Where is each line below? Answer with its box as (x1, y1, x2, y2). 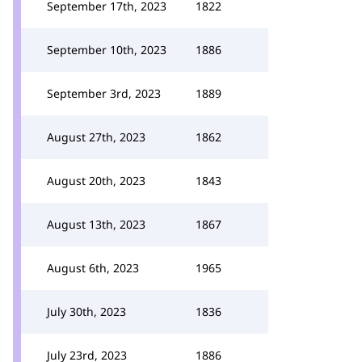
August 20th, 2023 (47, 173, 145, 188)
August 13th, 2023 (47, 217, 145, 232)
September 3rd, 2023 (47, 86, 161, 101)
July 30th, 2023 (47, 304, 126, 319)
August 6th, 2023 (47, 260, 139, 276)
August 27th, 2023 (47, 129, 145, 145)
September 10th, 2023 (47, 42, 166, 57)
